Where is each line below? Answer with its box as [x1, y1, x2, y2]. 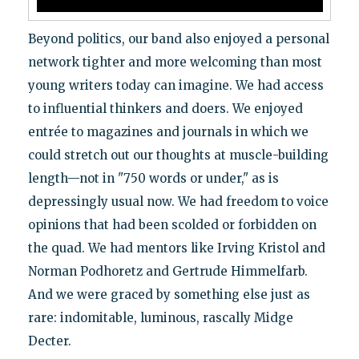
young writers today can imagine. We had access [27, 77, 324, 93]
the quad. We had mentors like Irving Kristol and [27, 240, 325, 256]
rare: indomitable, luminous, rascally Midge [27, 309, 293, 325]
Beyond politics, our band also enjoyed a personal [27, 30, 329, 46]
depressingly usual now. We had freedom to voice [27, 193, 329, 209]
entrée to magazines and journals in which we [27, 123, 309, 139]
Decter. [27, 333, 71, 349]
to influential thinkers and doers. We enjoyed [27, 100, 303, 116]
